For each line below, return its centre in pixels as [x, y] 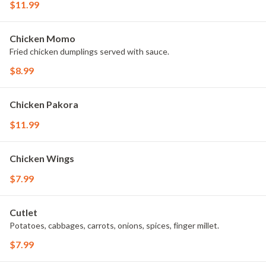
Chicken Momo [42, 38]
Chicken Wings [42, 158]
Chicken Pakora [44, 104]
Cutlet [23, 212]
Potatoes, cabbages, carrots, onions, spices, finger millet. [114, 225]
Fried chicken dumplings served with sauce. [89, 51]
